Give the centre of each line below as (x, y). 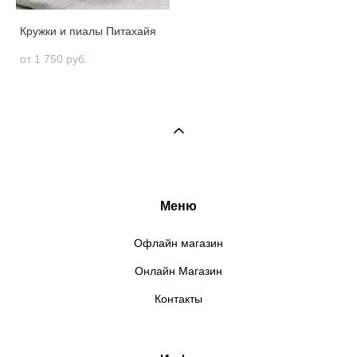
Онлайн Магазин (178, 271)
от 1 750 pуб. (54, 59)
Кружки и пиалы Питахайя (88, 31)
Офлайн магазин (178, 243)
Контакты (178, 299)
